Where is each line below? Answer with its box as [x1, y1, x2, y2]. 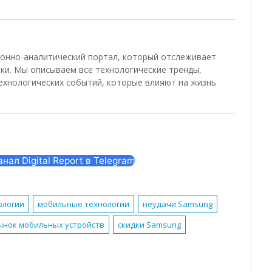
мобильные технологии [38, 199, 130, 210]
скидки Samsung [118, 219, 182, 231]
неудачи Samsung [142, 199, 212, 210]
